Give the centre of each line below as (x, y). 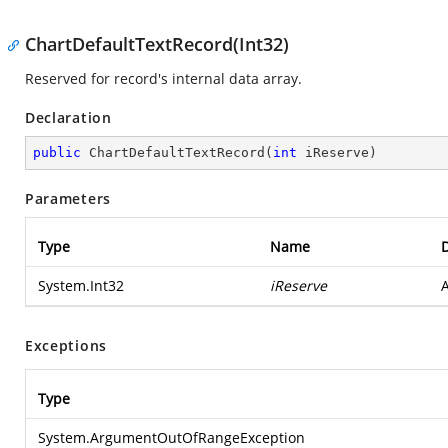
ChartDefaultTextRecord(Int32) (157, 44)
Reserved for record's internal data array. (163, 78)
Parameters (68, 198)
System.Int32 (81, 285)
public (57, 152)
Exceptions (66, 345)
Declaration (68, 117)
